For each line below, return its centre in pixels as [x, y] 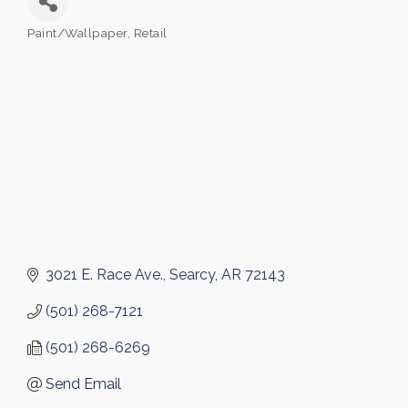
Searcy [192, 274]
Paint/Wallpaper [77, 32]
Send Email [83, 383]
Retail [150, 32]
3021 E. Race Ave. [104, 274]
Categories [58, 42]
